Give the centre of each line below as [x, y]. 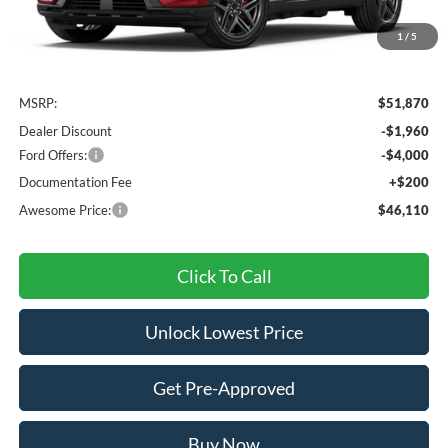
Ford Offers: [53, 154]
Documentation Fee [76, 181]
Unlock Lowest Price [224, 331]
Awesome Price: [65, 209]
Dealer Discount [66, 130]
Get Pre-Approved [224, 387]
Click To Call [224, 275]
